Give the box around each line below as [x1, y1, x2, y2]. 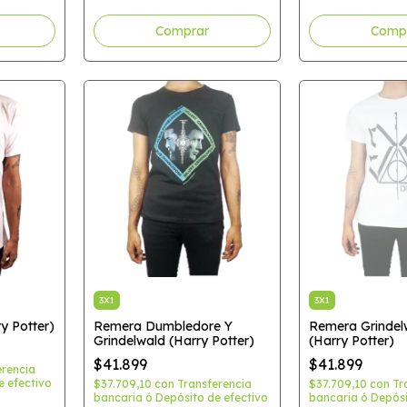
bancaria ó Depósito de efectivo [93, 390, 268, 404]
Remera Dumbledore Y [93, 317, 233, 334]
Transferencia [176, 376, 252, 391]
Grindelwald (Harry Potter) [93, 332, 254, 349]
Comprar [154, 23, 209, 39]
